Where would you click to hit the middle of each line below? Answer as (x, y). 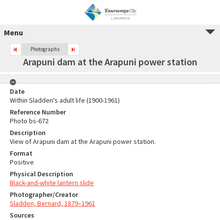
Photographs (45, 49)
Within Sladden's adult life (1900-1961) (65, 100)
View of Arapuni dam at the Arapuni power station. (83, 141)
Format (21, 153)
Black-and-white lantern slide (52, 183)
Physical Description (41, 174)
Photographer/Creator (44, 194)
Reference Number (38, 112)
